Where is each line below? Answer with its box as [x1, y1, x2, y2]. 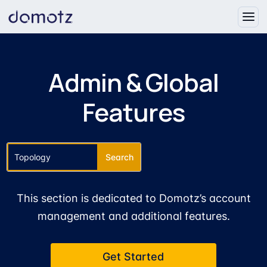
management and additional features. [37, 209, 230, 223]
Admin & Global [48, 65, 219, 100]
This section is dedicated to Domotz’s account [16, 191, 251, 206]
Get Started [103, 249, 164, 264]
